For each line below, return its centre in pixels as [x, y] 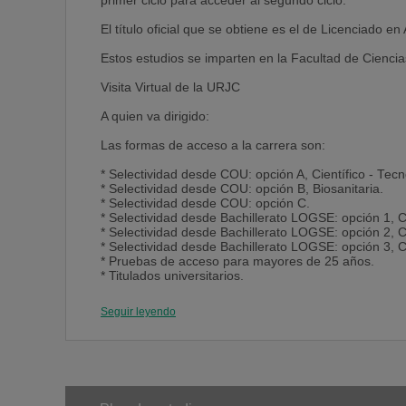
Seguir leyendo [138, 312]
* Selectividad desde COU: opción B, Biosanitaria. [242, 189]
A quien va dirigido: [155, 116]
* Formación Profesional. [171, 305]
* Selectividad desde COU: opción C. [205, 203]
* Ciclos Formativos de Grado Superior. [213, 290]
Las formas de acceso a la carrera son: [213, 145]
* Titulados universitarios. [172, 276]
